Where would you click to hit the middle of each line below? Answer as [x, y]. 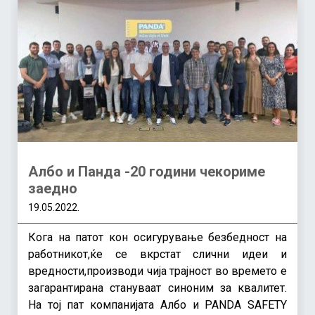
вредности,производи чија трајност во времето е [157, 271]
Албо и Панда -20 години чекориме [147, 171]
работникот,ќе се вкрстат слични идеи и [157, 254]
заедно [53, 188]
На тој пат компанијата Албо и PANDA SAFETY [157, 304]
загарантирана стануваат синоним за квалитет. [157, 288]
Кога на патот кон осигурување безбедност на [157, 237]
